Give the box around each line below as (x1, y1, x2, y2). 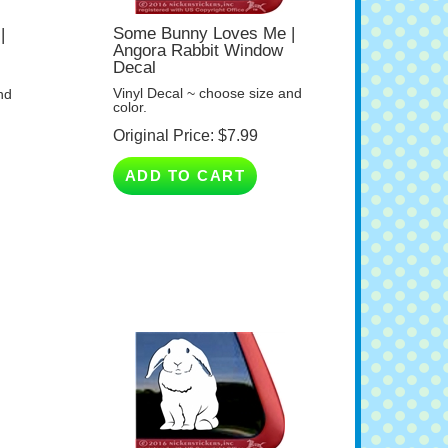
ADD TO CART (124, 149, 246, 167)
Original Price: (112, 109, 214, 127)
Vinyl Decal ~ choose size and (112, 67, 302, 84)
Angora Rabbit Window (112, 23, 283, 43)
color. (112, 81, 147, 98)
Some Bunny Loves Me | (112, 6, 295, 26)
